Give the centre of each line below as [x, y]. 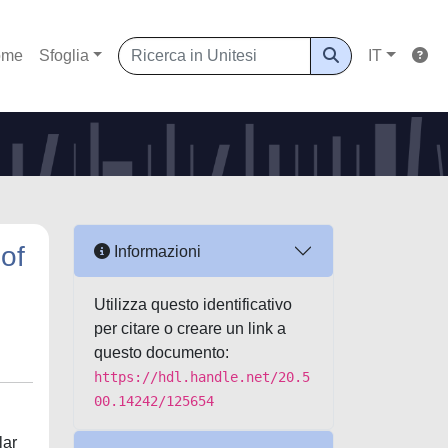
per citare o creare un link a [190, 328]
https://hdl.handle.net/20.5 [202, 377]
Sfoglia [63, 55]
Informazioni [155, 251]
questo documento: [161, 352]
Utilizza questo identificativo [193, 304]
